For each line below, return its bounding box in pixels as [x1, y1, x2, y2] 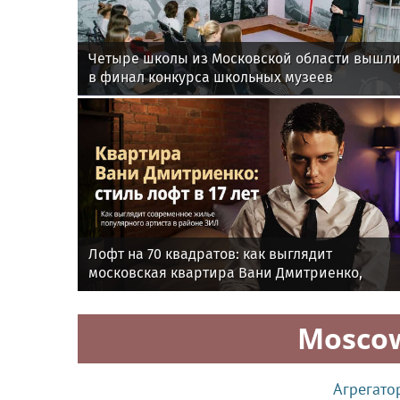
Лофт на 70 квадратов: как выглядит [88, 246, 332, 263]
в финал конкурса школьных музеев [88, 69, 333, 87]
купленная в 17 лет [88, 283, 212, 301]
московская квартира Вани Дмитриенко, [88, 264, 362, 282]
